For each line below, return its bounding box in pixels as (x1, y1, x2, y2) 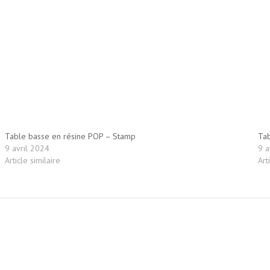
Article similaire (4, 155, 60, 166)
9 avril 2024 (4, 143, 49, 154)
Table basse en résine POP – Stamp (4, 131, 136, 142)
